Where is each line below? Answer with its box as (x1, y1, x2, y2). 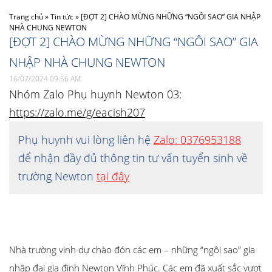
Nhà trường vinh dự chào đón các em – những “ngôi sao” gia (9, 243, 255, 256)
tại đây (97, 169, 129, 183)
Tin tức (50, 12, 73, 22)
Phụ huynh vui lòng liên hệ (18, 132, 154, 147)
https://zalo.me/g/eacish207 (9, 105, 145, 120)
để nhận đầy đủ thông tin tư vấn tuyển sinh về (18, 151, 248, 165)
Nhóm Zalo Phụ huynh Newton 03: (9, 87, 182, 101)
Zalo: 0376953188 (154, 132, 241, 147)
